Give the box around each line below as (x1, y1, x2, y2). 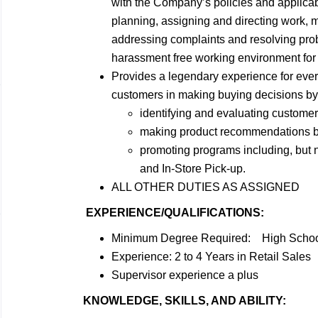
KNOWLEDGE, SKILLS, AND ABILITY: (83, 295, 286, 307)
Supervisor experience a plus (111, 269, 258, 281)
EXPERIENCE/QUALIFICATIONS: (86, 207, 264, 219)
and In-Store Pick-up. (140, 163, 246, 175)
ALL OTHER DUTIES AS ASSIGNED (111, 181, 300, 193)
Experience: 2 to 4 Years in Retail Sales (111, 251, 311, 263)
